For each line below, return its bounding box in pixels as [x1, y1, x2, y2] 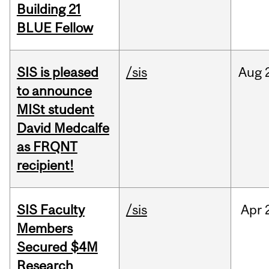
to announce [16, 83, 92, 99]
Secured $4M [16, 239, 98, 255]
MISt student [16, 101, 94, 118]
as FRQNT [16, 139, 77, 155]
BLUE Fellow [16, 20, 93, 36]
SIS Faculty [16, 202, 85, 218]
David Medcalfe [16, 120, 109, 136]
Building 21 [16, 1, 81, 17]
